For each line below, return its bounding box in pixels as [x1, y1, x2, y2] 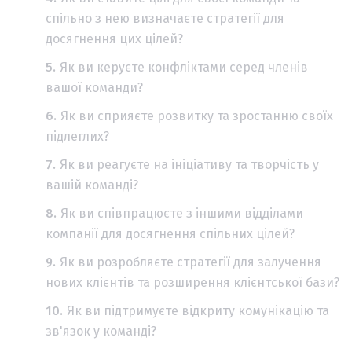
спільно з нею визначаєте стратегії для [46, 10, 284, 26]
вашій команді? [46, 177, 138, 192]
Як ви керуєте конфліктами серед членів [60, 59, 308, 75]
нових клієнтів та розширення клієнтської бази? [46, 274, 339, 290]
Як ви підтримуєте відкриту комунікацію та [67, 302, 329, 318]
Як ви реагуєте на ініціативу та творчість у [60, 156, 319, 172]
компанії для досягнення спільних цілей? [46, 225, 295, 241]
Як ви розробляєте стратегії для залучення [60, 254, 321, 269]
